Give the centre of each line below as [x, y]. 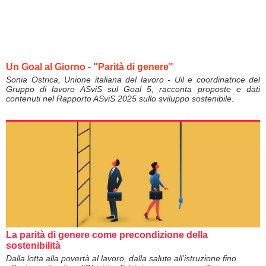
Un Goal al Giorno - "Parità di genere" [90, 66]
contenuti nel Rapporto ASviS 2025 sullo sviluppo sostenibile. [120, 98]
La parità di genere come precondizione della [107, 235]
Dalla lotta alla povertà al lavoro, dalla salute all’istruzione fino [121, 259]
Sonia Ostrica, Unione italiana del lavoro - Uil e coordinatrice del [133, 79]
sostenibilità [33, 246]
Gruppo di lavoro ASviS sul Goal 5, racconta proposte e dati [133, 89]
